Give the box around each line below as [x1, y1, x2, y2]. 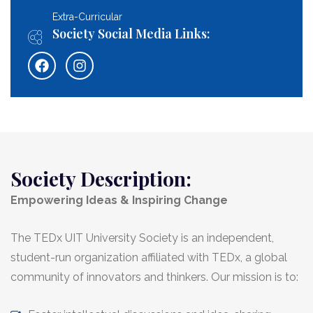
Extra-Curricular [52, 11, 123, 23]
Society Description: [10, 166, 191, 192]
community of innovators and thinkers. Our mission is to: [10, 270, 298, 284]
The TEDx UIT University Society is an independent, [10, 231, 274, 245]
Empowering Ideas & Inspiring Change [10, 194, 228, 208]
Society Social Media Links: [52, 25, 211, 43]
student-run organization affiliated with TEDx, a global [10, 251, 287, 265]
